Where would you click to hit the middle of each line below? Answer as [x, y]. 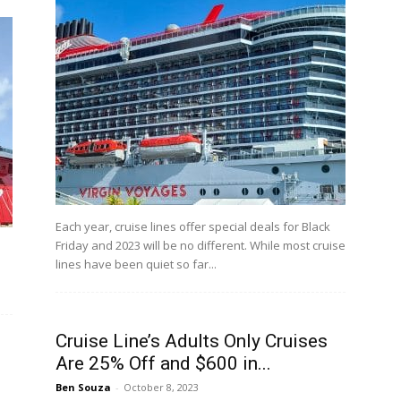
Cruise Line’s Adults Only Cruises [192, 341]
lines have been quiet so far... [136, 264]
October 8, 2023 [161, 388]
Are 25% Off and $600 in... [163, 364]
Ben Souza [83, 388]
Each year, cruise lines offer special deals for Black [193, 227]
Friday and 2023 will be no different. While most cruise [200, 246]
